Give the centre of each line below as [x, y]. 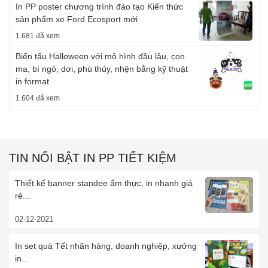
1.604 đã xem [38, 98]
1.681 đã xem [38, 36]
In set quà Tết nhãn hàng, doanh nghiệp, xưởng [106, 246]
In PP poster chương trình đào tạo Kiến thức [99, 6]
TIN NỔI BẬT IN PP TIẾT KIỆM [93, 158]
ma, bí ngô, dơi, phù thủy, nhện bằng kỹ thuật [102, 68]
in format [32, 81]
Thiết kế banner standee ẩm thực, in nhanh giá [104, 183]
